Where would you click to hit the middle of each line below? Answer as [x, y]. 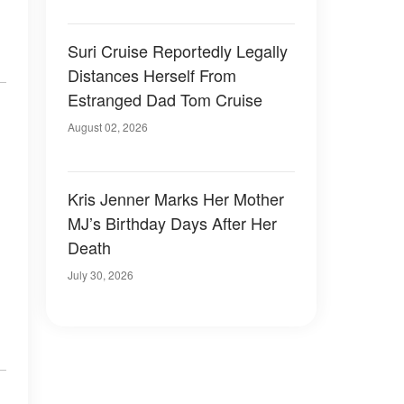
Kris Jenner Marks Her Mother [176, 198]
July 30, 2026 [101, 275]
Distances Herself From [152, 75]
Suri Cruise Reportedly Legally [178, 50]
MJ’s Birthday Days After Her [172, 223]
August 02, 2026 [108, 127]
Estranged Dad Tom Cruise [165, 99]
